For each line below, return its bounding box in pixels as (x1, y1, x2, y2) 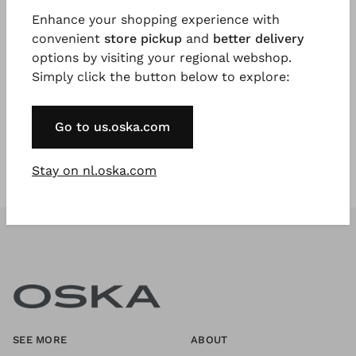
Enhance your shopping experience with (32, 12, 280, 27)
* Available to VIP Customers (29, 87, 206, 103)
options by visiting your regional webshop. (32, 50, 292, 65)
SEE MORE (13, 333, 68, 346)
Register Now (136, 44, 220, 59)
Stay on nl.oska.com (32, 163, 157, 178)
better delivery (213, 31, 304, 46)
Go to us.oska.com (55, 119, 170, 134)
